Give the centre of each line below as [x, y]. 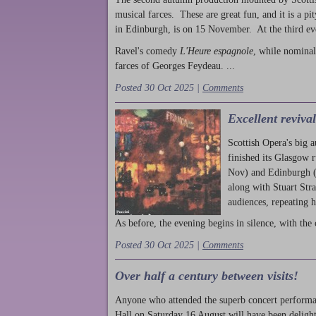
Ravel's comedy [146, 51]
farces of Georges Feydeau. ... [175, 66]
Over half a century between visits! [207, 276]
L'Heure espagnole [215, 51]
